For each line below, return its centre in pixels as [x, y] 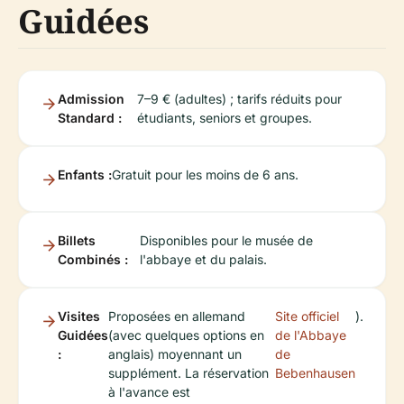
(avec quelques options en [186, 335]
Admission [91, 98]
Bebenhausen [315, 372]
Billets [77, 240]
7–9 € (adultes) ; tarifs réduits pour [239, 98]
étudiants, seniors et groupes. [225, 117]
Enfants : [85, 174]
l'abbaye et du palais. [204, 259]
